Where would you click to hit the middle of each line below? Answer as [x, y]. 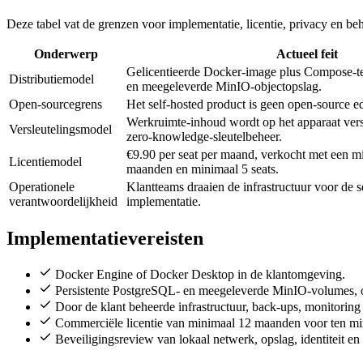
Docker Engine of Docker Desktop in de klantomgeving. [200, 274]
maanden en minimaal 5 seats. [203, 169]
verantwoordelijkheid [63, 201]
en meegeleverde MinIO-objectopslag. [224, 86]
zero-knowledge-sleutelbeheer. [204, 136]
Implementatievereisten [105, 238]
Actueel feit [307, 53]
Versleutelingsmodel [60, 129]
